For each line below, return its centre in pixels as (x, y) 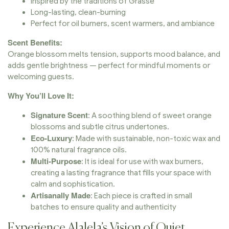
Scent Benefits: (35, 42)
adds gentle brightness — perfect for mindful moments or (109, 65)
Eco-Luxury (51, 138)
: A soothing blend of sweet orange (150, 115)
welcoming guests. (41, 76)
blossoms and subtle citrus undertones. (100, 127)
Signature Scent (59, 115)
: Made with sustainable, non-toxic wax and (146, 138)
